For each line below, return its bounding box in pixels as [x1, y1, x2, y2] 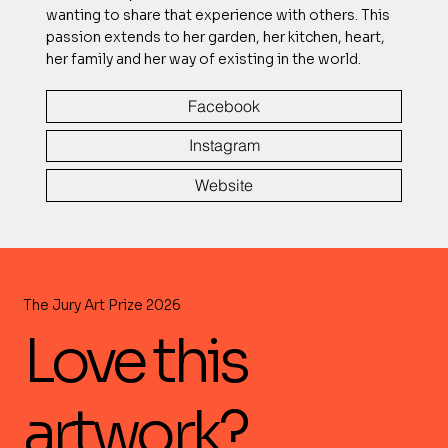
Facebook [188, 95, 260, 116]
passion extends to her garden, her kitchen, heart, [45, 27, 385, 46]
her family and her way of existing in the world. [45, 49, 361, 68]
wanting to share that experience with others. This [45, 5, 390, 24]
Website [195, 174, 253, 195]
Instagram [188, 135, 260, 156]
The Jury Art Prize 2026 [22, 295, 181, 314]
